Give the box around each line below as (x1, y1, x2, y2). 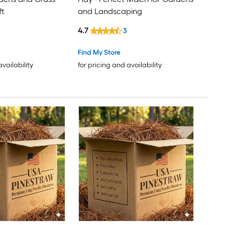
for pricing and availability (77, 60, 162, 69)
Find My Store (77, 48, 121, 57)
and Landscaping (77, 7, 142, 17)
